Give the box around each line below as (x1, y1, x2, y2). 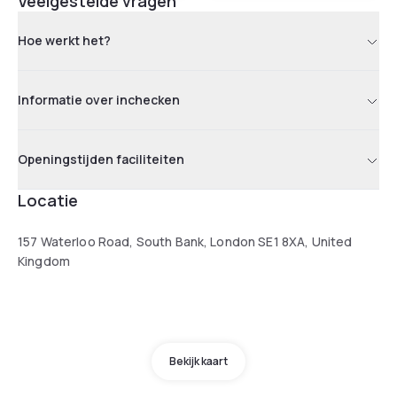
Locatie (18, 189, 78, 211)
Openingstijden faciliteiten (18, 150, 184, 167)
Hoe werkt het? (18, 31, 111, 49)
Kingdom (18, 252, 70, 269)
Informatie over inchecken (18, 90, 180, 108)
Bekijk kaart (169, 353, 228, 369)
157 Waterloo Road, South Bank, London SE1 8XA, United (18, 232, 353, 250)
